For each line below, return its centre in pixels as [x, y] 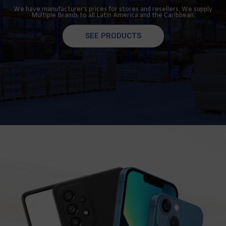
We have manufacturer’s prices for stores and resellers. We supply [113, 10]
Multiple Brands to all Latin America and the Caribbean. [113, 16]
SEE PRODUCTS [113, 36]
